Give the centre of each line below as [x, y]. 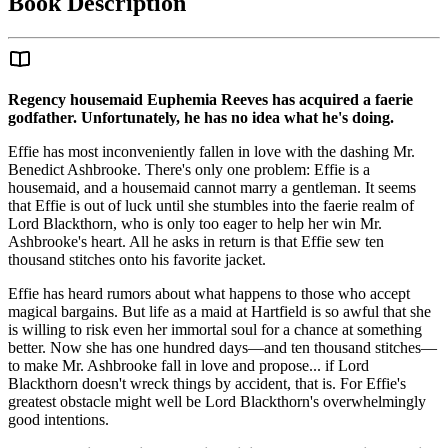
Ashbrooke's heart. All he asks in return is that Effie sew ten [196, 241]
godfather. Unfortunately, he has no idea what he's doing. [201, 117]
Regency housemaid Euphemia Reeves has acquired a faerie [210, 99]
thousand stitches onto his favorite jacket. [137, 259]
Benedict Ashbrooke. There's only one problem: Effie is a [189, 169]
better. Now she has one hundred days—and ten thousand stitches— [222, 347]
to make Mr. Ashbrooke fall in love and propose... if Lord [188, 365]
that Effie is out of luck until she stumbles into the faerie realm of [211, 205]
